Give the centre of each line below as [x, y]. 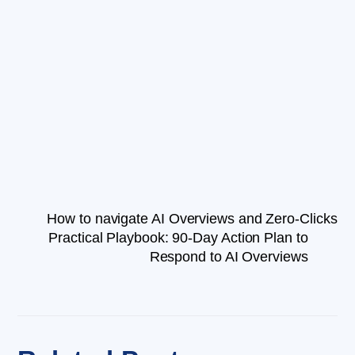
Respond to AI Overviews [229, 257]
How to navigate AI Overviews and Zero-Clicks [192, 219]
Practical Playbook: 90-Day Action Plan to [178, 238]
